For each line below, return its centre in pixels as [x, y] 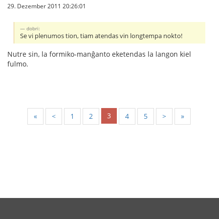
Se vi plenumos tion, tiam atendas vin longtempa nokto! [101, 36]
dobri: [33, 29]
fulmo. [18, 64]
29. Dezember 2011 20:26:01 [47, 6]
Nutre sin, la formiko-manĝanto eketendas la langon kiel [99, 54]
